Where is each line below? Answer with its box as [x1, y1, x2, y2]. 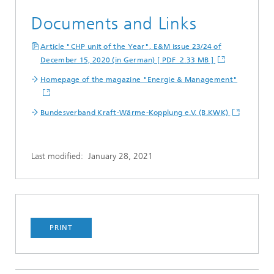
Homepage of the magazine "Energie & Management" [40, 75, 238, 84]
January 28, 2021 [88, 150, 153, 161]
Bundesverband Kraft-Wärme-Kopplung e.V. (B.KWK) [40, 108, 231, 117]
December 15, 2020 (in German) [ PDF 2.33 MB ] [40, 55, 216, 64]
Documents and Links [31, 13, 197, 34]
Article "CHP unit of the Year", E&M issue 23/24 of [40, 42, 221, 51]
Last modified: [31, 150, 88, 161]
